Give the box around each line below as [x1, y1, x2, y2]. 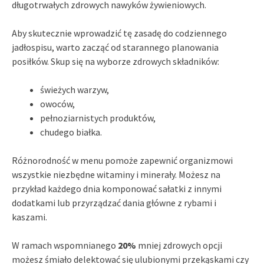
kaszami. [12, 210, 47, 223]
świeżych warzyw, [40, 83, 109, 95]
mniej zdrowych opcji [136, 239, 222, 251]
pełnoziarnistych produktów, [40, 111, 156, 124]
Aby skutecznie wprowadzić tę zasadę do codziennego [12, 27, 227, 39]
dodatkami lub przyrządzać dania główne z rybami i [12, 196, 216, 209]
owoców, [40, 97, 75, 110]
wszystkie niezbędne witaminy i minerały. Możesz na [12, 168, 220, 180]
